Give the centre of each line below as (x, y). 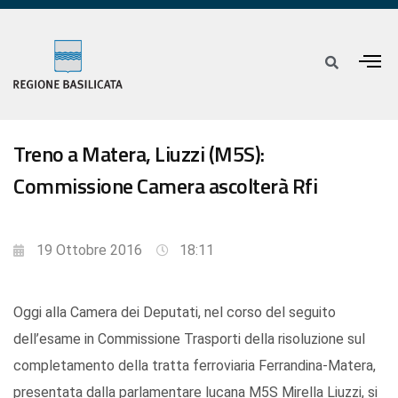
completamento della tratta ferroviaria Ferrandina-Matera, (195, 366)
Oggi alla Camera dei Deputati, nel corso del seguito (175, 313)
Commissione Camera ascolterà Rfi (165, 186)
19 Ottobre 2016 (89, 251)
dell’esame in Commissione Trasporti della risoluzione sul (189, 339)
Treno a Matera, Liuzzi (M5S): (139, 154)
